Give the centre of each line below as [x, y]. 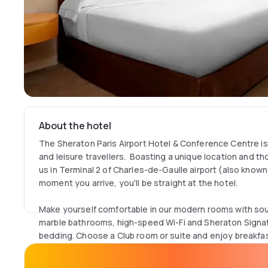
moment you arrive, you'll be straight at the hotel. [138, 183]
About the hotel [75, 126]
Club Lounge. [65, 249]
